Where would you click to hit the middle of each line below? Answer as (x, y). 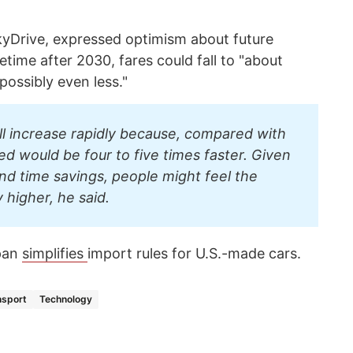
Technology (66, 299)
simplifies (55, 253)
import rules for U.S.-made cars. (196, 253)
